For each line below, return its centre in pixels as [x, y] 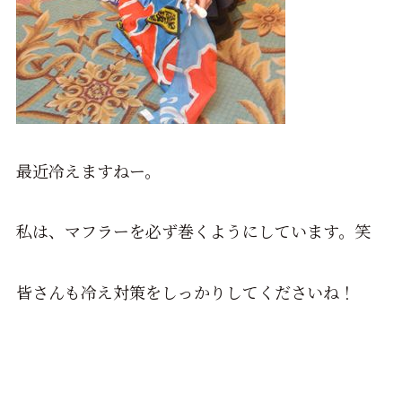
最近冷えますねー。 [88, 170]
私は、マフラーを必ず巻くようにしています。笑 [193, 231]
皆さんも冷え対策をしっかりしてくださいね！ [185, 292]
